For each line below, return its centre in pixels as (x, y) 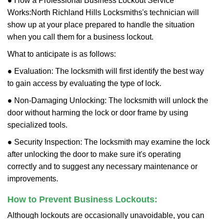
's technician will (171, 12)
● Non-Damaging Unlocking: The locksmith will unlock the (108, 100)
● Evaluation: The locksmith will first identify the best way (106, 71)
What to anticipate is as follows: (62, 54)
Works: (19, 12)
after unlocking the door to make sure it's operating (94, 154)
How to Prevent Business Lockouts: (82, 199)
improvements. (33, 179)
